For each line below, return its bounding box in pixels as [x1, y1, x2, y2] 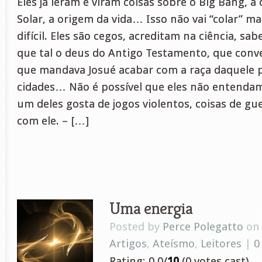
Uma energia [109, 197, 192, 219]
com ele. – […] [17, 114, 89, 127]
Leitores [201, 237, 242, 250]
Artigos [109, 237, 147, 250]
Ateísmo [153, 237, 195, 250]
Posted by [109, 220, 163, 233]
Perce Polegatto [163, 220, 243, 233]
